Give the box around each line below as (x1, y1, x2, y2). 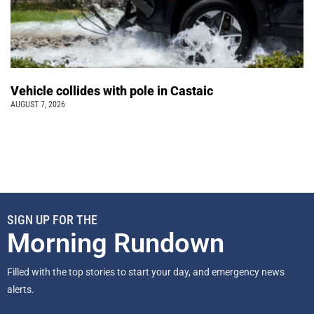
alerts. (7, 284, 36, 296)
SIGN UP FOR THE (7, 212, 97, 228)
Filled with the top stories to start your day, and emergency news (7, 266, 285, 278)
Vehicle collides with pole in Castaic (11, 83, 216, 99)
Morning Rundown (7, 228, 224, 259)
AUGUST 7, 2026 (11, 100, 65, 110)
